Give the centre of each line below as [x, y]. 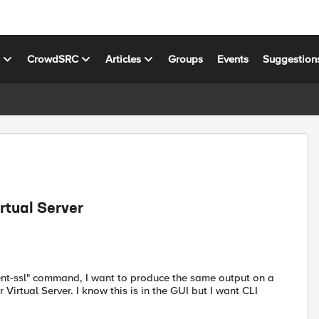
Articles [124, 59]
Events [233, 59]
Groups [186, 59]
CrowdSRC [53, 59]
